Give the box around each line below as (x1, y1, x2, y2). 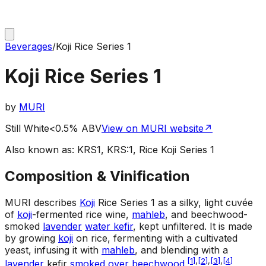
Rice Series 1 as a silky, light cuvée (95, 196, 253, 208)
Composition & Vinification (5, 167, 190, 185)
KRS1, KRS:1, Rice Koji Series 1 (77, 143, 214, 156)
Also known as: (5, 143, 77, 156)
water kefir (85, 220, 133, 232)
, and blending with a (135, 243, 228, 256)
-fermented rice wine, (32, 208, 132, 220)
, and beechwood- (165, 208, 248, 220)
